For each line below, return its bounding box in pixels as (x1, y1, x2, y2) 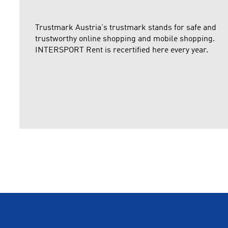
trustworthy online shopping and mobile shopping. (35, 35, 215, 43)
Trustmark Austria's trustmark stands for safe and (35, 23, 216, 32)
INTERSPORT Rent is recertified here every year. (35, 46, 208, 54)
